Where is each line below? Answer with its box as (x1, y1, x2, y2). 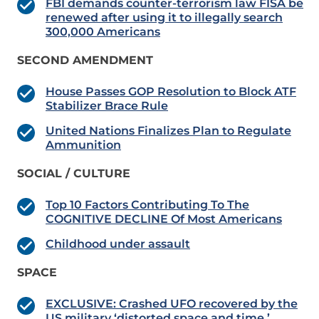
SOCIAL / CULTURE (17, 167, 130, 181)
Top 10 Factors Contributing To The (46, 198, 249, 212)
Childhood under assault (46, 237, 190, 251)
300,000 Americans (46, 25, 160, 39)
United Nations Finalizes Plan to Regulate (46, 124, 291, 138)
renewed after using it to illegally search (46, 11, 283, 25)
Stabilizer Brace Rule (46, 99, 168, 113)
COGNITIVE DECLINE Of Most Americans (46, 212, 282, 226)
